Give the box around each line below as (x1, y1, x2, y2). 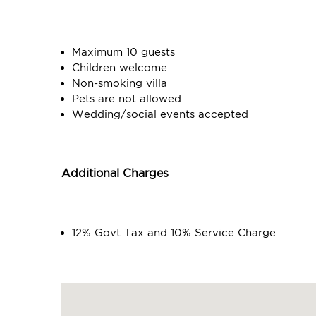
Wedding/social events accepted (72, 108, 248, 121)
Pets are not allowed (72, 92, 181, 105)
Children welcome (72, 61, 167, 74)
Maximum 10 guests (72, 46, 175, 59)
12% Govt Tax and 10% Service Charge (72, 226, 276, 239)
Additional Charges (61, 167, 169, 180)
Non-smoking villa (72, 77, 167, 90)
